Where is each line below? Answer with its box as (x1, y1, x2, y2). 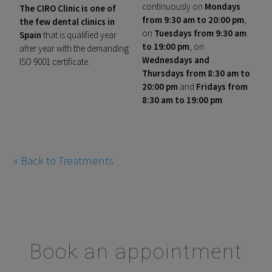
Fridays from (196, 81, 248, 93)
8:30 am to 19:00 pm (142, 94, 222, 106)
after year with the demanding (19, 42, 129, 55)
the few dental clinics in (19, 16, 115, 28)
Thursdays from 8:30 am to (142, 67, 250, 80)
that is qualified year (41, 29, 117, 41)
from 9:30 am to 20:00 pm (142, 14, 244, 26)
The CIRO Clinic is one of (19, 2, 117, 15)
